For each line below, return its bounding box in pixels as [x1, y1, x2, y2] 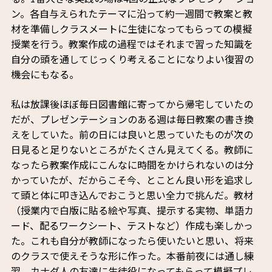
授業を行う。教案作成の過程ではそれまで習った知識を [10, 36, 253, 52]
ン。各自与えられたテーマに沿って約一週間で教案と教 [10, 6, 253, 21]
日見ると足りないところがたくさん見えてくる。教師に [10, 142, 253, 157]
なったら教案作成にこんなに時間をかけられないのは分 [10, 157, 254, 172]
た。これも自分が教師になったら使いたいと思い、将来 [10, 233, 254, 248]
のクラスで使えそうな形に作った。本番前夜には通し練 [10, 248, 254, 263]
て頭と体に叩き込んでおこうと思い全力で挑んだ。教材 [10, 188, 253, 203]
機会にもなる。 [10, 67, 79, 82]
